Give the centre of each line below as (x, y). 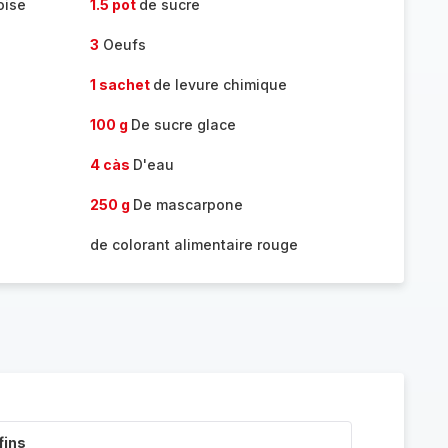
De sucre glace (183, 124)
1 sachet (121, 84)
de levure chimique (219, 84)
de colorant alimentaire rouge (193, 244)
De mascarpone (187, 204)
